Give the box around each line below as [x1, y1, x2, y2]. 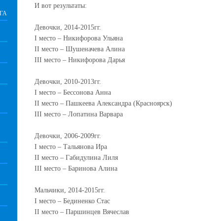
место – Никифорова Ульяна [37, 35, 123, 42]
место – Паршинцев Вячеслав [39, 208, 129, 216]
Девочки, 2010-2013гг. [35, 78, 101, 85]
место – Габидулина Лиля [39, 154, 118, 161]
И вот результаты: [35, 2, 87, 9]
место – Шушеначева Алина [39, 45, 125, 53]
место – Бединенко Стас [37, 197, 110, 205]
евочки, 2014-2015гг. [39, 24, 101, 31]
